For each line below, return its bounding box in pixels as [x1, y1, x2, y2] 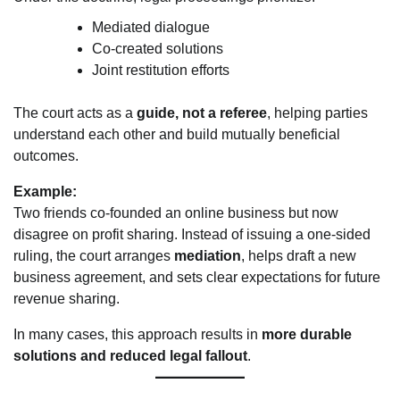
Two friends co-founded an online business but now [13, 204, 338, 221]
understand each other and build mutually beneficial [13, 126, 340, 142]
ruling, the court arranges [13, 247, 174, 263]
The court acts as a [13, 104, 137, 121]
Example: [13, 183, 77, 199]
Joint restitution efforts [92, 62, 229, 78]
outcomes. [13, 147, 79, 163]
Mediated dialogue [92, 19, 210, 35]
